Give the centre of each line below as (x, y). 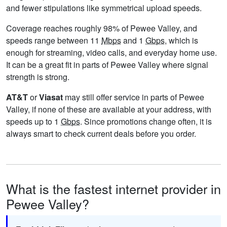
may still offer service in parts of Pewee (134, 97)
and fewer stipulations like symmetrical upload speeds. (104, 8)
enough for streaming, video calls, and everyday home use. (111, 53)
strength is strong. (38, 77)
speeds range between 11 (54, 41)
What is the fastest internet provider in (113, 189)
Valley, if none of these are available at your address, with (109, 109)
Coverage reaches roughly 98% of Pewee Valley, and (102, 28)
